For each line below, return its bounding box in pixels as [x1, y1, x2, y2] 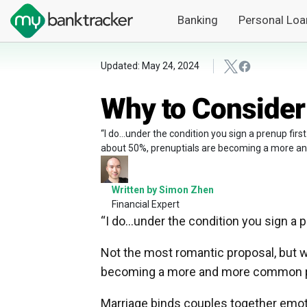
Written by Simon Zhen [112, 184, 214, 196]
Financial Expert [112, 199, 180, 210]
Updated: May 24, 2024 [101, 60, 199, 72]
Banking [177, 13, 218, 27]
